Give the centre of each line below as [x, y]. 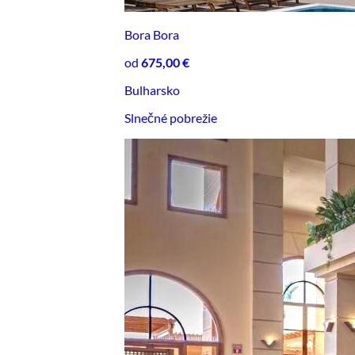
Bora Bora [152, 34]
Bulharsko [152, 90]
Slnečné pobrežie [171, 117]
